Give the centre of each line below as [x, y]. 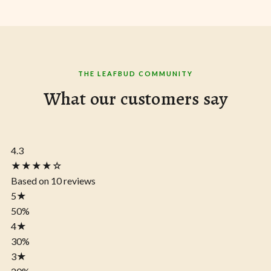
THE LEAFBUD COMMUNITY [135, 74]
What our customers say [135, 99]
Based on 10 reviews [53, 181]
